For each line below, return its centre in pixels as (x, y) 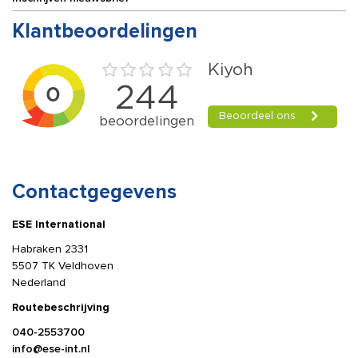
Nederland (39, 282)
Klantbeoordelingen (105, 31)
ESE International (59, 224)
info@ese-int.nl (51, 348)
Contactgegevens (94, 191)
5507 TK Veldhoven (63, 265)
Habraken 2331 (50, 249)
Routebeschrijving (61, 307)
